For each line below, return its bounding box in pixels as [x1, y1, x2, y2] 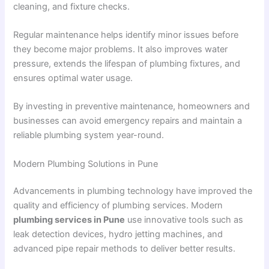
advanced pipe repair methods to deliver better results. [13, 243, 236, 255]
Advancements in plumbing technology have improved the [13, 186, 253, 197]
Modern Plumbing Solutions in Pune [13, 158, 159, 169]
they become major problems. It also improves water [13, 43, 228, 55]
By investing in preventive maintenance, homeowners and [13, 101, 250, 112]
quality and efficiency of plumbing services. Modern [13, 200, 223, 211]
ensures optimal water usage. [13, 72, 133, 83]
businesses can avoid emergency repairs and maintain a [13, 115, 243, 127]
